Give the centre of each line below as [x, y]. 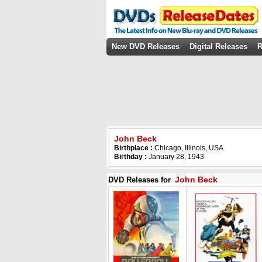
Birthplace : [134, 148]
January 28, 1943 [175, 157]
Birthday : [130, 157]
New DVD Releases [146, 46]
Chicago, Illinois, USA [189, 148]
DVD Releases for [141, 180]
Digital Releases [218, 46]
